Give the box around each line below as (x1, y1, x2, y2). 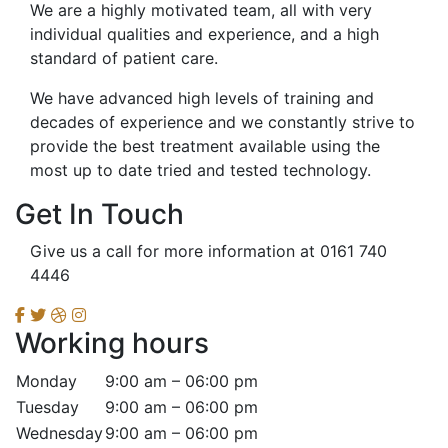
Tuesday (16, 397, 79, 418)
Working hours (15, 326, 209, 361)
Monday (16, 371, 77, 392)
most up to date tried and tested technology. (30, 160, 371, 181)
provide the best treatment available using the (30, 136, 380, 157)
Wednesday (16, 423, 103, 444)
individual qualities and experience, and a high (30, 24, 379, 45)
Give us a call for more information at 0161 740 (30, 241, 387, 262)
